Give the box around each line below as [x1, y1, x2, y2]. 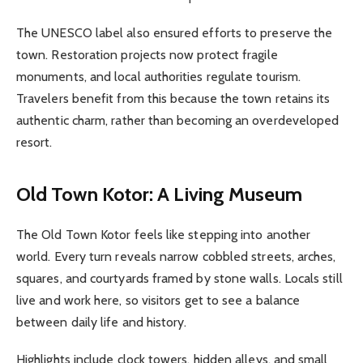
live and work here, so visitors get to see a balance [16, 292, 301, 308]
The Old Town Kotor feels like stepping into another [16, 226, 311, 242]
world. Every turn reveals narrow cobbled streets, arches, [16, 248, 336, 264]
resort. [16, 135, 53, 151]
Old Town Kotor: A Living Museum [16, 181, 303, 206]
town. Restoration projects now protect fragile [16, 47, 278, 63]
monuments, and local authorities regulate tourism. [16, 69, 301, 85]
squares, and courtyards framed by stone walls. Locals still [16, 270, 343, 286]
